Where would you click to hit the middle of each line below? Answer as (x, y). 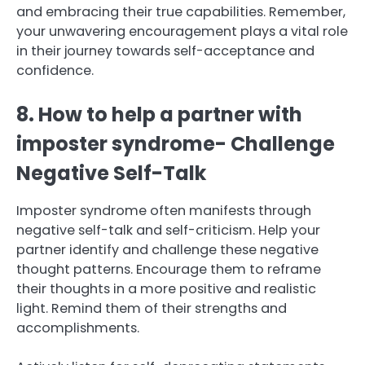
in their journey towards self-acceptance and (165, 51)
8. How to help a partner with (159, 114)
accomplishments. (78, 328)
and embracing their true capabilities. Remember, (181, 11)
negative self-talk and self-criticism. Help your (168, 230)
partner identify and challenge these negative (167, 249)
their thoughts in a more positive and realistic (166, 288)
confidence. (55, 70)
